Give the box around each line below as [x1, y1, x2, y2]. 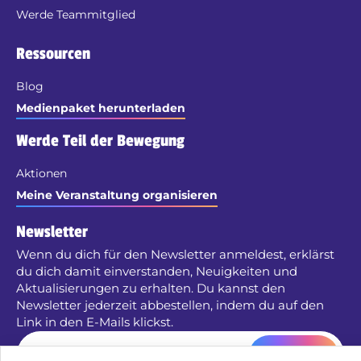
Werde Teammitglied [16, 7, 135, 22]
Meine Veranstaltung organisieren [16, 188, 218, 202]
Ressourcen [16, 44, 90, 64]
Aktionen [16, 166, 67, 180]
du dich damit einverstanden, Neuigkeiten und [16, 263, 297, 279]
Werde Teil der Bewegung [16, 131, 185, 151]
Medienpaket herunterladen [16, 101, 185, 115]
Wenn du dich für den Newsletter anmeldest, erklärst [16, 247, 334, 262]
